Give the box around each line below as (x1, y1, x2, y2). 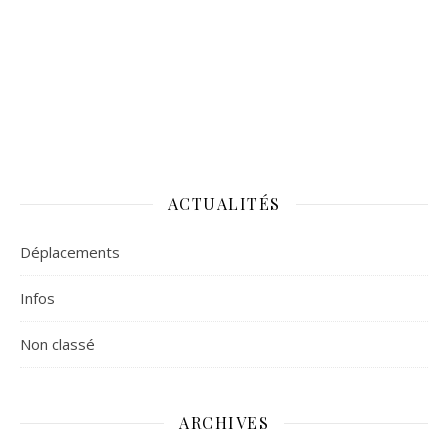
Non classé (20, 334, 95, 355)
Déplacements (20, 242, 120, 263)
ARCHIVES (179, 412, 269, 434)
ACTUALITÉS (167, 193, 281, 215)
